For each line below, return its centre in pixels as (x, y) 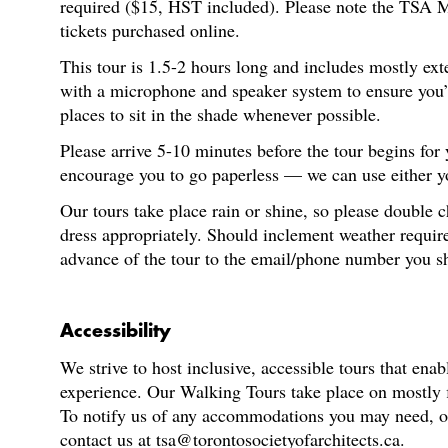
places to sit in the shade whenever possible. (220, 114)
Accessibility (115, 331)
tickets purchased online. (150, 30)
